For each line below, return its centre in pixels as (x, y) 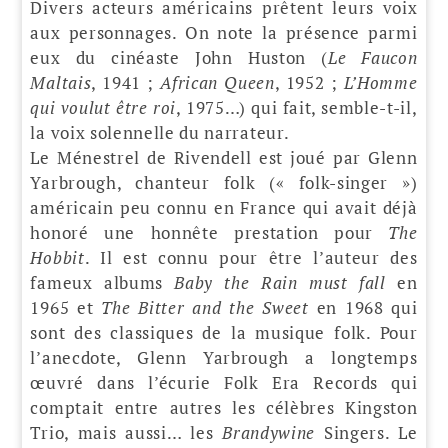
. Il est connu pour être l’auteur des (251, 257)
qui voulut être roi (103, 107)
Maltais (61, 82)
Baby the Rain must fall (280, 282)
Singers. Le (366, 432)
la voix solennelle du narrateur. (160, 132)
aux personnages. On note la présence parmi (224, 32)
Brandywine (268, 432)
